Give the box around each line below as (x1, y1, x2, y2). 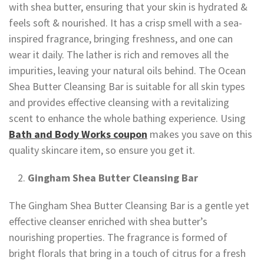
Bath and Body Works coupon (9, 127, 147, 141)
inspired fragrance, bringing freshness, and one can (9, 32, 233, 46)
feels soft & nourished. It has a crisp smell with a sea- (9, 16, 242, 30)
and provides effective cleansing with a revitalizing (9, 95, 229, 110)
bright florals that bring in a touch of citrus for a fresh (9, 246, 246, 260)
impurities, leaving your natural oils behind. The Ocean (9, 64, 246, 78)
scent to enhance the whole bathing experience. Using (9, 111, 246, 126)
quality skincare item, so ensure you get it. (9, 143, 195, 157)
